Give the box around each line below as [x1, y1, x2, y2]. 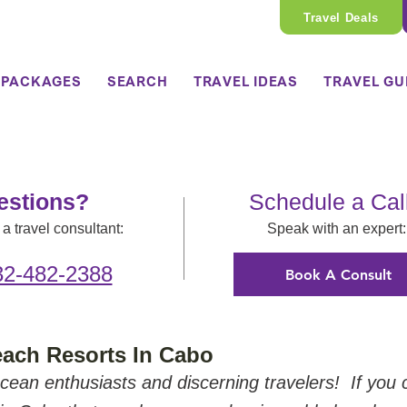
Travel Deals [303, 10, 379, 25]
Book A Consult [284, 265, 392, 283]
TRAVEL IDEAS [193, 73, 298, 90]
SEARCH [106, 73, 168, 90]
